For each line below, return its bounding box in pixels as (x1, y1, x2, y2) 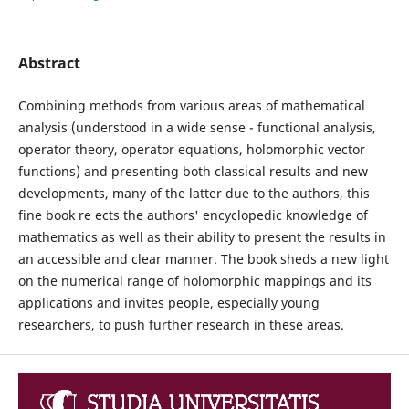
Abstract (17, 53, 80, 74)
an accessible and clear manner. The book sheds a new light (17, 250, 389, 268)
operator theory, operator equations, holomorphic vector (17, 141, 365, 159)
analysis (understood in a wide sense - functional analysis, (17, 119, 376, 137)
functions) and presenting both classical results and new (17, 163, 368, 181)
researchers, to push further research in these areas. (17, 316, 344, 334)
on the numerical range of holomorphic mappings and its (17, 272, 372, 290)
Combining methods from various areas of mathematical (17, 97, 365, 115)
